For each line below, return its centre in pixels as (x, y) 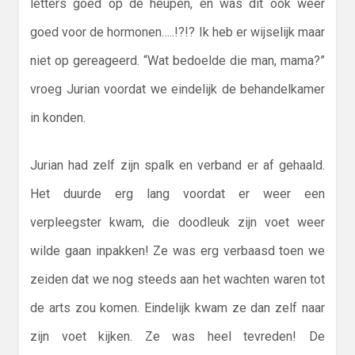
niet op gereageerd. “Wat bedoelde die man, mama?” (177, 61)
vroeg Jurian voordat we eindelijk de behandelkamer (177, 90)
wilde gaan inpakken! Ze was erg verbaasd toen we (177, 251)
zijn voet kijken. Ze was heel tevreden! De (177, 337)
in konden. (58, 118)
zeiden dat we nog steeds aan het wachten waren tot (177, 280)
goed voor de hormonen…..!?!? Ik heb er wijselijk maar (177, 32)
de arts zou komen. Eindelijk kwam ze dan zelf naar (177, 308)
